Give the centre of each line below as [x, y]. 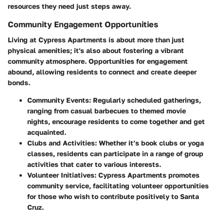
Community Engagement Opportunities [83, 25]
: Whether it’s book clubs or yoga [149, 143]
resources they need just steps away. [69, 6]
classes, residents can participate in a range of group [115, 154]
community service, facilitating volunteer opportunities [118, 186]
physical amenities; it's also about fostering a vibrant [96, 51]
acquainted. [47, 132]
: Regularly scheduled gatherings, [145, 100]
